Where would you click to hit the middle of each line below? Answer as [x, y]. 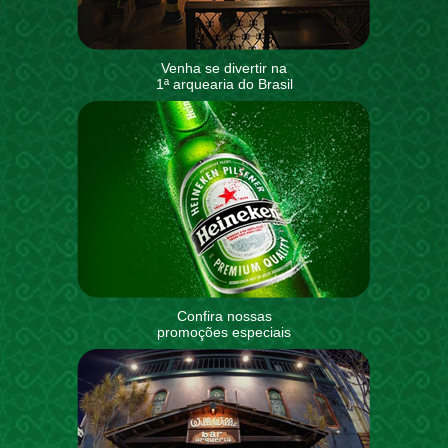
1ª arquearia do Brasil [224, 83]
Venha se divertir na [224, 67]
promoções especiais [224, 331]
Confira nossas [224, 315]
